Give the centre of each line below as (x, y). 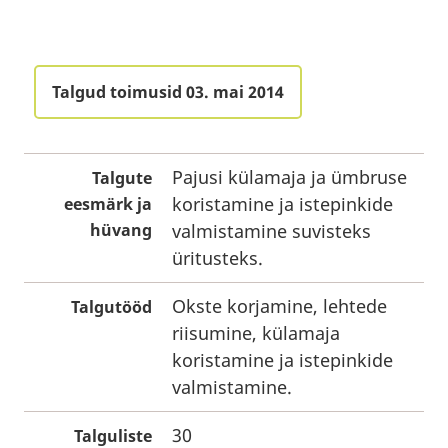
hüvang (121, 230)
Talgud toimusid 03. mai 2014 (168, 92)
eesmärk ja (108, 204)
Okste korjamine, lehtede (279, 306)
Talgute (122, 178)
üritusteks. (217, 258)
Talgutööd (111, 307)
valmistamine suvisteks (271, 231)
